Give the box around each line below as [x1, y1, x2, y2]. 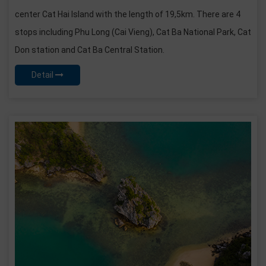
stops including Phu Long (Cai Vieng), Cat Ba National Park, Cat [15, 27, 251, 37]
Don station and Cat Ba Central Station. [15, 45, 166, 55]
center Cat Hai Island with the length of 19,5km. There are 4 [15, 9, 240, 19]
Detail [31, 69, 55, 80]
